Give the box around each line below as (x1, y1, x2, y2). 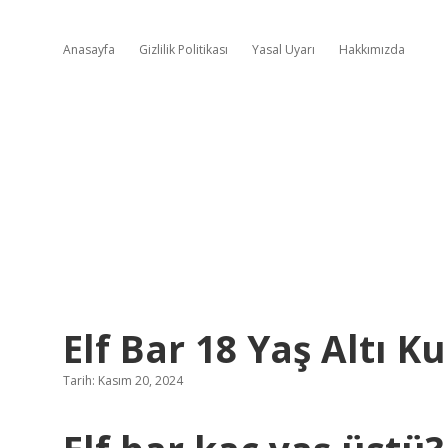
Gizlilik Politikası (139, 41, 228, 58)
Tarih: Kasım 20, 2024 (63, 372, 183, 389)
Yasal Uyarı (252, 41, 315, 58)
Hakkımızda (339, 41, 405, 58)
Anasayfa (63, 41, 115, 58)
